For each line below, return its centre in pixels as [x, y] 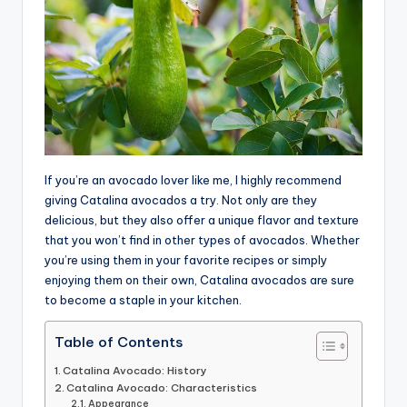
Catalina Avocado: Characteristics [162, 387]
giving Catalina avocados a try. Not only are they [181, 199]
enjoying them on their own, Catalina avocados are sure [199, 279]
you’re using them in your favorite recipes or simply [186, 259]
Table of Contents [119, 342]
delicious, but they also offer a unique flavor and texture [202, 219]
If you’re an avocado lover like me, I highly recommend [193, 179]
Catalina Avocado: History [135, 370]
